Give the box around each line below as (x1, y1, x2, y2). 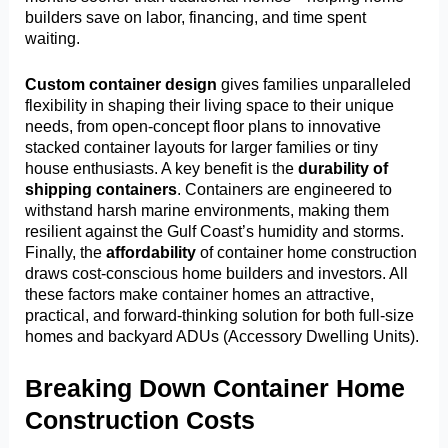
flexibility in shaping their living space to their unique (25, 96, 395, 115)
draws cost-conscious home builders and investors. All (25, 264, 409, 283)
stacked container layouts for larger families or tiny (25, 138, 379, 157)
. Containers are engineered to (177, 180, 393, 199)
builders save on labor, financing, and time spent (25, 8, 367, 27)
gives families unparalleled (217, 75, 412, 94)
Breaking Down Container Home (25, 373, 406, 402)
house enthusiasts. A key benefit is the (25, 159, 299, 178)
